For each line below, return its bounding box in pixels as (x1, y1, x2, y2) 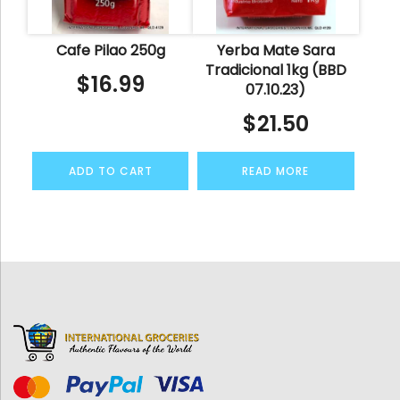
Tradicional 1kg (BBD (204, 59, 346, 80)
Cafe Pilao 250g (55, 39, 165, 61)
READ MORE (242, 162, 310, 179)
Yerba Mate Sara (216, 39, 335, 61)
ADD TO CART (68, 162, 153, 179)
